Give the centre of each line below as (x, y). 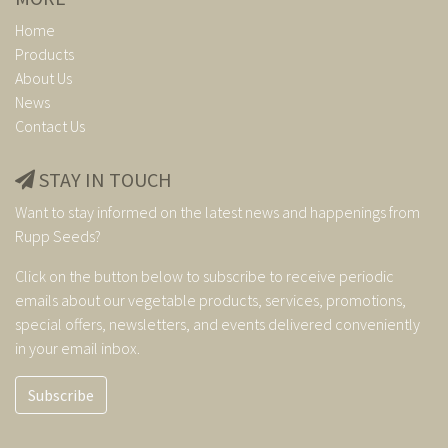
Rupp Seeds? (58, 235)
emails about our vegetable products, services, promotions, (210, 299)
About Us (43, 77)
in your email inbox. (77, 347)
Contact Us (50, 125)
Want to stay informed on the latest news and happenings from (217, 211)
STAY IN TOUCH (103, 179)
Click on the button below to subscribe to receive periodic (204, 275)
